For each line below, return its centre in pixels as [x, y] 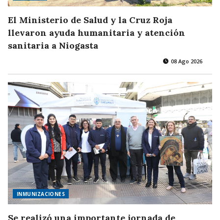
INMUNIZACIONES [41, 194]
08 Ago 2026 [186, 61]
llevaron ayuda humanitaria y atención [96, 33]
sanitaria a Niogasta [53, 46]
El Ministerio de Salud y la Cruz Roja [90, 20]
